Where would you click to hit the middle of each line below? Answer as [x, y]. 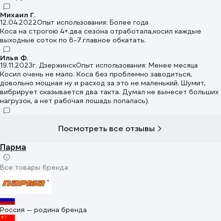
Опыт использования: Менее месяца [137, 66]
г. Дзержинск [54, 66]
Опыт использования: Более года [93, 22]
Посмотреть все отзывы [107, 128]
